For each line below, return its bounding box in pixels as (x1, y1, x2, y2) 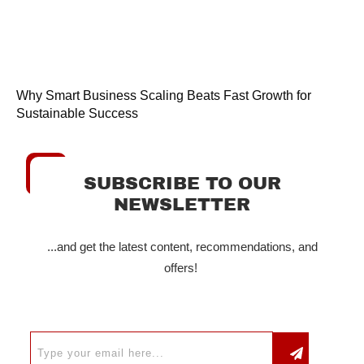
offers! (163, 261, 201, 275)
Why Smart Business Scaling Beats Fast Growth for (16, 89, 311, 103)
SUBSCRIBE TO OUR (83, 174, 281, 194)
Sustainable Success (16, 106, 138, 121)
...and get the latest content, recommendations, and (46, 240, 318, 254)
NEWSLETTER (114, 195, 250, 215)
